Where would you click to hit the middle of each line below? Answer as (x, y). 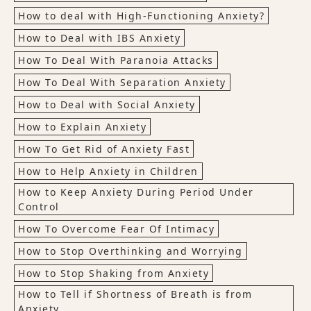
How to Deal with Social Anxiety (107, 104)
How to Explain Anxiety (82, 126)
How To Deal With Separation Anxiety (122, 82)
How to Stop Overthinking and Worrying (131, 251)
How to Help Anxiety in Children (108, 171)
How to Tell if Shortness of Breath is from (135, 294)
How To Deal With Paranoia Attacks (116, 60)
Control (39, 206)
